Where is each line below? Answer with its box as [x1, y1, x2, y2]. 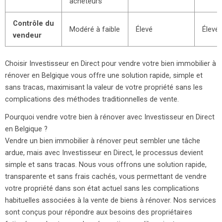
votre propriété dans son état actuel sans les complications [5, 184, 199, 193]
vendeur [12, 31, 42, 40]
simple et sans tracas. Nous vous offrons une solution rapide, [5, 160, 207, 169]
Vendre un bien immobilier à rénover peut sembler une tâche [5, 136, 200, 146]
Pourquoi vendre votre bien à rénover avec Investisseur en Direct [5, 112, 215, 122]
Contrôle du [12, 19, 54, 28]
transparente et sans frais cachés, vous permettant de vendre [5, 172, 207, 181]
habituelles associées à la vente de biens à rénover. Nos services [5, 196, 216, 205]
